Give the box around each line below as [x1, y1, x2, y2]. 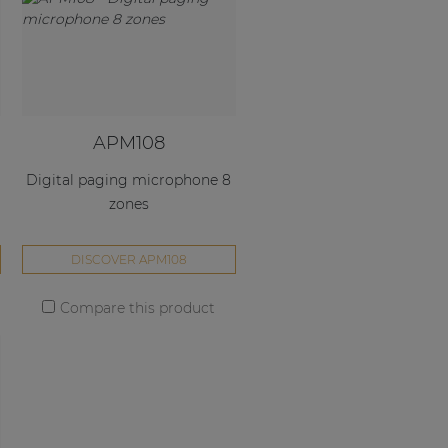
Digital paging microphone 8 [26, 170, 232, 189]
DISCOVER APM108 [70, 252, 187, 268]
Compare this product [60, 299, 216, 318]
